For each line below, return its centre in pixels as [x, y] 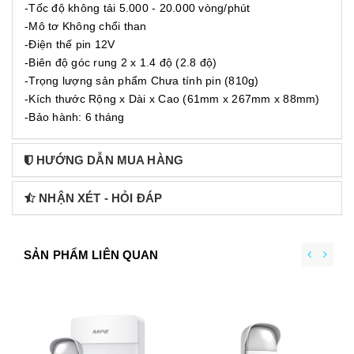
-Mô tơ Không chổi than [86, 26]
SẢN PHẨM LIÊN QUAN [91, 254]
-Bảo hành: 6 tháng [75, 117]
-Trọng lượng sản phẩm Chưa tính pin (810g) [142, 80]
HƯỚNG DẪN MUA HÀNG [110, 160]
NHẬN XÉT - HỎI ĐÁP [101, 198]
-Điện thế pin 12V [70, 44]
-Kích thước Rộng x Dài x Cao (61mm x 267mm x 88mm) [172, 98]
